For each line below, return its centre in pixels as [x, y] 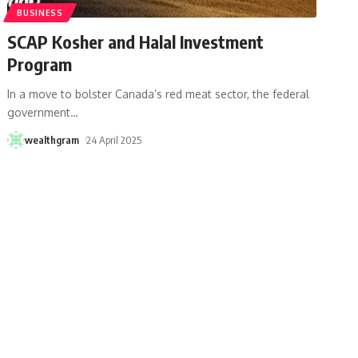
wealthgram [52, 139]
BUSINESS [40, 12]
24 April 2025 [114, 139]
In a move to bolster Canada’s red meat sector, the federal [159, 93]
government [39, 112]
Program [40, 64]
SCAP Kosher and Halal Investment [136, 41]
